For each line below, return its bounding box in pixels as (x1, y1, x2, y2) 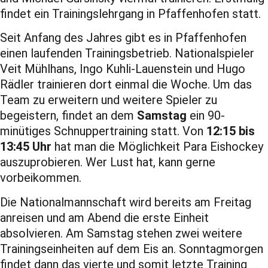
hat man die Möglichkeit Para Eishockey (51, 139, 263, 154)
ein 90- (187, 108, 225, 123)
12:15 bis (206, 124, 255, 139)
